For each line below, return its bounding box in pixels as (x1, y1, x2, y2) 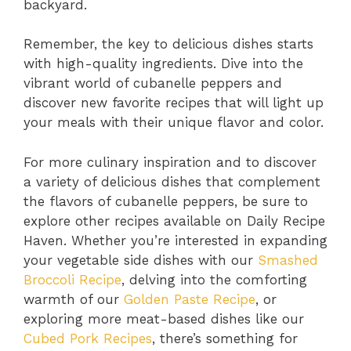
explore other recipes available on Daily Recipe (24, 212, 325, 229)
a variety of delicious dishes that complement (24, 173, 320, 190)
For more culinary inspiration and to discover (24, 154, 317, 170)
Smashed (258, 251, 318, 268)
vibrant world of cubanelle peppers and (24, 75, 282, 92)
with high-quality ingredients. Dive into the (24, 56, 303, 72)
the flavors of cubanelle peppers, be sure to (24, 193, 308, 209)
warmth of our (24, 291, 124, 307)
